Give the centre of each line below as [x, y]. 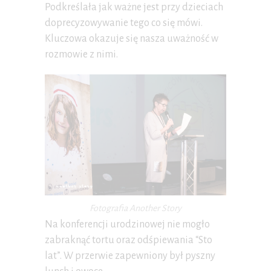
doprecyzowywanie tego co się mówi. [124, 23]
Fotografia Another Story [135, 208]
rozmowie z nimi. [81, 54]
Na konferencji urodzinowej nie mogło [127, 225]
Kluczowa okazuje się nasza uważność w [132, 38]
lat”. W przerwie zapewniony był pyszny [130, 256]
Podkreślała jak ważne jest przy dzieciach [134, 7]
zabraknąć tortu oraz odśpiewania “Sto [129, 240]
